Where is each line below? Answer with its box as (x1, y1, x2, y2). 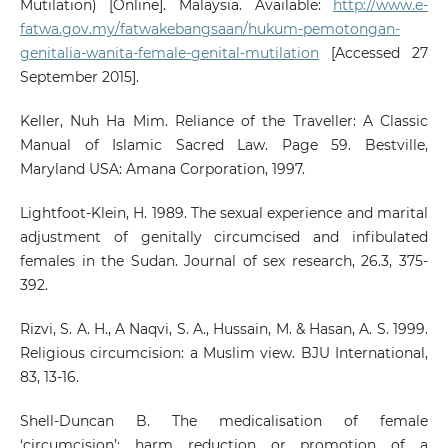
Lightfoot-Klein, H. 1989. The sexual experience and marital (19, 204, 429, 223)
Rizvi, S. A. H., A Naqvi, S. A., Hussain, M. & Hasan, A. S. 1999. (19, 320, 429, 339)
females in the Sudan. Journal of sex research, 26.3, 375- (19, 252, 429, 271)
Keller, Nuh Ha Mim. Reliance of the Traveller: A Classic (19, 112, 429, 131)
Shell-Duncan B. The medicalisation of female (19, 412, 429, 431)
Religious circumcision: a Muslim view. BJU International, (19, 344, 429, 363)
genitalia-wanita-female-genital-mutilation (19, 44, 319, 63)
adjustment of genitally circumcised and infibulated (19, 228, 429, 247)
